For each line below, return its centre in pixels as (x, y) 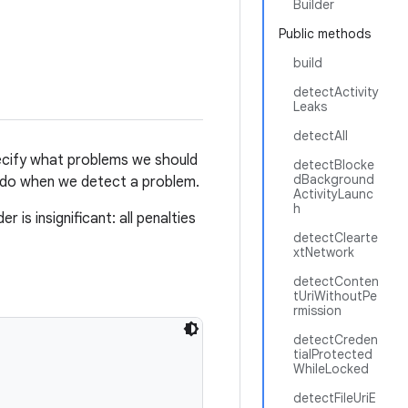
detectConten (336, 281)
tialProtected (333, 354)
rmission (317, 311)
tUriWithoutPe (335, 296)
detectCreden (336, 340)
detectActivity (336, 92)
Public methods (325, 34)
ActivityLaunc (333, 194)
